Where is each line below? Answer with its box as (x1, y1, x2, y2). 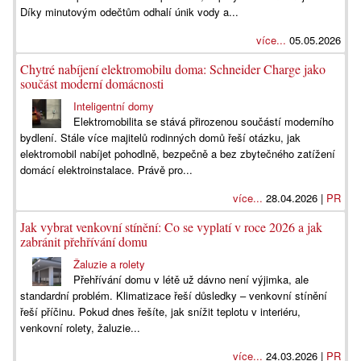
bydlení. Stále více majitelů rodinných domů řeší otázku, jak (20, 130, 301, 145)
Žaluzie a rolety (73, 256, 146, 272)
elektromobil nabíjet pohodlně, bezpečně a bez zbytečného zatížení (20, 146, 335, 161)
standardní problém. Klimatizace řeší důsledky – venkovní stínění (20, 288, 327, 303)
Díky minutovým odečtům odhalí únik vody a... (20, 4, 239, 19)
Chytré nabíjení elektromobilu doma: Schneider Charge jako (20, 60, 326, 77)
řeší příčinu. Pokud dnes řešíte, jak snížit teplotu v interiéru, (20, 304, 301, 319)
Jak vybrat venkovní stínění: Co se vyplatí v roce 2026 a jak (20, 218, 322, 235)
